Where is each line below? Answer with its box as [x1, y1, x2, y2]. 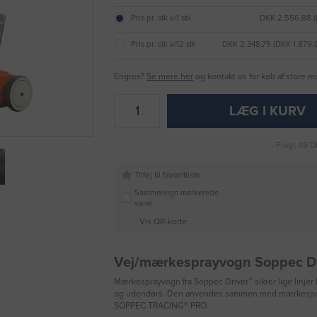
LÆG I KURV [229, 103, 306, 120]
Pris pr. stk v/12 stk [131, 40, 196, 50]
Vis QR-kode [139, 216, 187, 226]
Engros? [114, 71, 146, 82]
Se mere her [146, 71, 193, 82]
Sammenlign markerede [134, 188, 219, 197]
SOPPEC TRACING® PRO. [114, 301, 209, 311]
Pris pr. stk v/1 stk [131, 13, 191, 23]
